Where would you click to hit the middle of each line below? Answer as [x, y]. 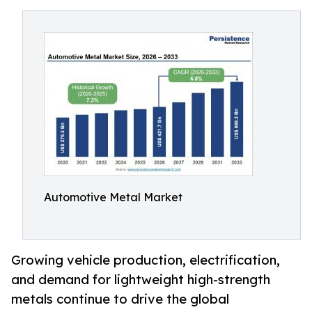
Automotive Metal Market [113, 197]
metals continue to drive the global [120, 299]
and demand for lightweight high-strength [141, 280]
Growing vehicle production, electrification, [146, 260]
